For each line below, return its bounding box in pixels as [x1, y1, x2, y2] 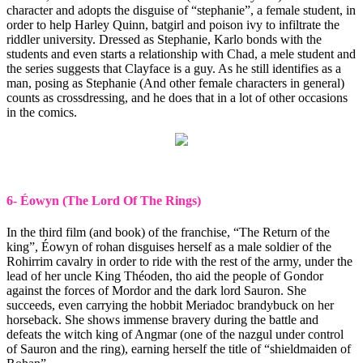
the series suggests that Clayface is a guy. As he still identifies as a [6, 61, 341, 75]
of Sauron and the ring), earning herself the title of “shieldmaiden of [6, 342, 351, 357]
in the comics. [6, 105, 77, 119]
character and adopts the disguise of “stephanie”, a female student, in [6, 2, 356, 17]
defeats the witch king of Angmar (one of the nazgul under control [6, 327, 344, 342]
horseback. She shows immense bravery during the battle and [6, 313, 318, 327]
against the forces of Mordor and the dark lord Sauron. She [6, 284, 306, 298]
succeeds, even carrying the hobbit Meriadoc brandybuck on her [6, 298, 334, 313]
